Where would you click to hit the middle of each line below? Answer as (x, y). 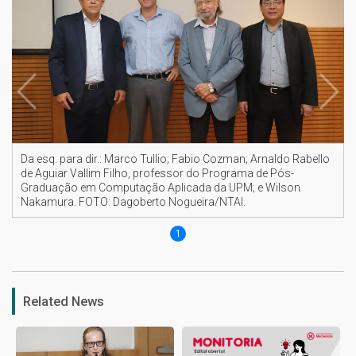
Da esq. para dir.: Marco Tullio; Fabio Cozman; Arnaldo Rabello (175, 159)
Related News (64, 302)
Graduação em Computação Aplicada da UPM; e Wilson (161, 188)
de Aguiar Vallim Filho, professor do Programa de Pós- (157, 174)
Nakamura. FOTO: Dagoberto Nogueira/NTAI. (133, 202)
